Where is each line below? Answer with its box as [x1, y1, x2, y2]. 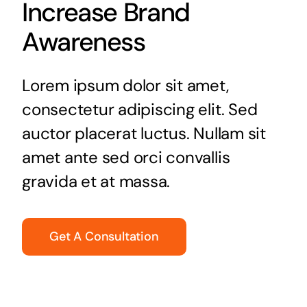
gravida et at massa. [21, 171, 171, 193]
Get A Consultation [49, 228, 159, 245]
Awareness [21, 25, 145, 60]
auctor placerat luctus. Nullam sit [21, 123, 266, 145]
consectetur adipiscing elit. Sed [21, 99, 258, 121]
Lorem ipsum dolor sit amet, [21, 75, 229, 97]
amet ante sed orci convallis [21, 147, 230, 169]
